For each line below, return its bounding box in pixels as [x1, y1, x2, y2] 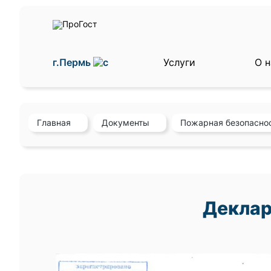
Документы [102, 117, 149, 128]
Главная [37, 117, 71, 128]
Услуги [163, 56, 195, 68]
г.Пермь [53, 56, 93, 68]
